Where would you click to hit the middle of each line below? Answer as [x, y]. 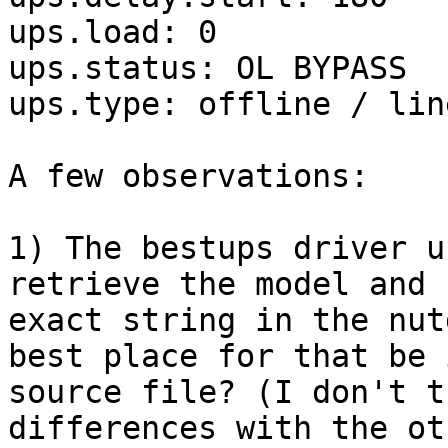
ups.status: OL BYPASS [207, 68]
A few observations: [188, 176]
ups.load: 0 [112, 32]
